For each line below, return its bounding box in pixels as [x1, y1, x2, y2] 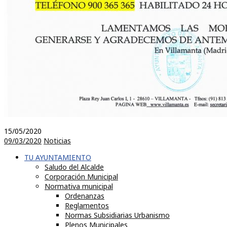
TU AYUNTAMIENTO [24, 152, 91, 162]
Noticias [44, 135, 71, 145]
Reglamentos [65, 200, 109, 210]
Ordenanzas [65, 191, 104, 201]
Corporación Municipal [45, 171, 118, 181]
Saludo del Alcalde [45, 162, 104, 172]
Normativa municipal [45, 181, 113, 191]
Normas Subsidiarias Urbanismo [65, 210, 170, 220]
